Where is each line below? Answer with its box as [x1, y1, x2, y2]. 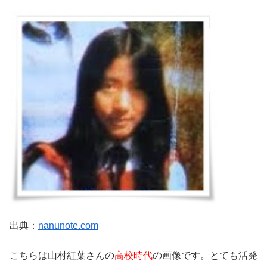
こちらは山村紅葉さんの [10, 250, 114, 261]
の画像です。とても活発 [153, 250, 257, 261]
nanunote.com [38, 220, 98, 231]
